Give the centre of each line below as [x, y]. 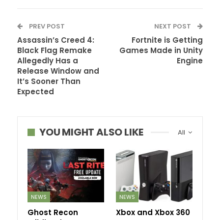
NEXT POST [173, 27]
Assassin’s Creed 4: [56, 40]
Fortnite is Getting [167, 40]
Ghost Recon [53, 213]
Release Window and [58, 71]
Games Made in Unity [161, 51]
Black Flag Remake [55, 51]
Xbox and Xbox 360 [153, 213]
